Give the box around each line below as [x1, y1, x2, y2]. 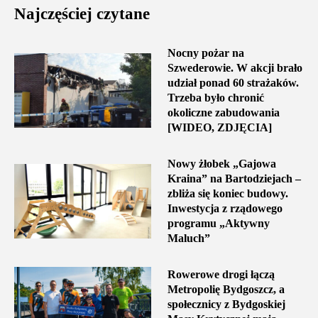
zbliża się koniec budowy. [167, 187, 288, 200]
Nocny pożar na [167, 47, 244, 60]
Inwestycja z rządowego [167, 202, 283, 215]
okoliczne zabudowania [167, 106, 280, 119]
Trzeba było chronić [167, 92, 264, 104]
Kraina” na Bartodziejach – [167, 172, 301, 185]
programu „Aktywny [167, 217, 270, 230]
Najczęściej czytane [14, 5, 150, 23]
